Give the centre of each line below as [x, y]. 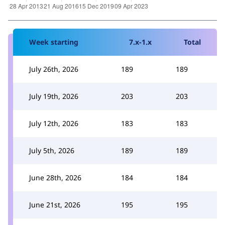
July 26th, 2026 [54, 69]
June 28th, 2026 [55, 177]
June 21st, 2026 [55, 204]
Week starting [54, 42]
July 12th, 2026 [54, 123]
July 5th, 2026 [52, 150]
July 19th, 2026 [54, 96]
